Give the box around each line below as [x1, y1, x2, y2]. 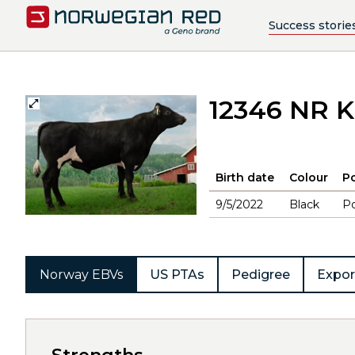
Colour [289, 170, 328, 185]
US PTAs [150, 267, 204, 282]
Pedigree [231, 267, 290, 282]
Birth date [216, 170, 274, 185]
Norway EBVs [40, 267, 123, 282]
